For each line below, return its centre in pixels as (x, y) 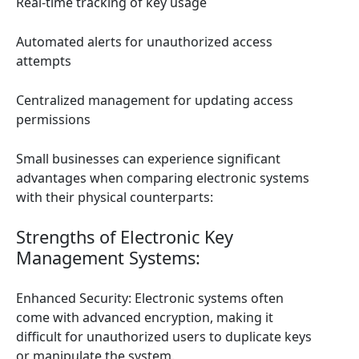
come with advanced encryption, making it (145, 317)
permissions (53, 119)
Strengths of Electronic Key (125, 237)
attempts (44, 61)
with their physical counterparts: (115, 197)
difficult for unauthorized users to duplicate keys (164, 337)
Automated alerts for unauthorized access (144, 42)
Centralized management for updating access (155, 100)
